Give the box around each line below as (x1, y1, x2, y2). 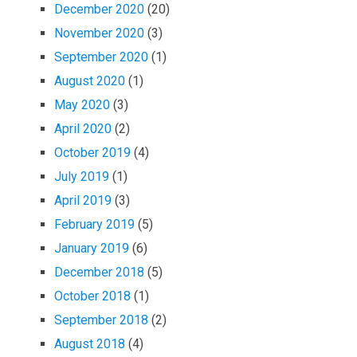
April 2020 (54, 120, 112, 136)
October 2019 (54, 144, 131, 160)
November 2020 (54, 25, 145, 41)
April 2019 (54, 192, 112, 208)
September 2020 (54, 49, 149, 65)
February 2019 (54, 216, 135, 232)
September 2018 (54, 312, 149, 328)
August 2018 (54, 335, 126, 351)
